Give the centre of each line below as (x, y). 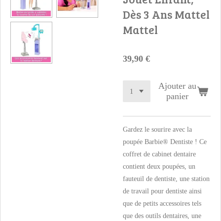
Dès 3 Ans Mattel (166, 14)
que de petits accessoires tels (162, 203)
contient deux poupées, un (159, 166)
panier (178, 96)
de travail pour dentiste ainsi (162, 191)
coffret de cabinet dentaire (159, 154)
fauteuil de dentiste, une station (166, 179)
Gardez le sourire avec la (157, 129)
